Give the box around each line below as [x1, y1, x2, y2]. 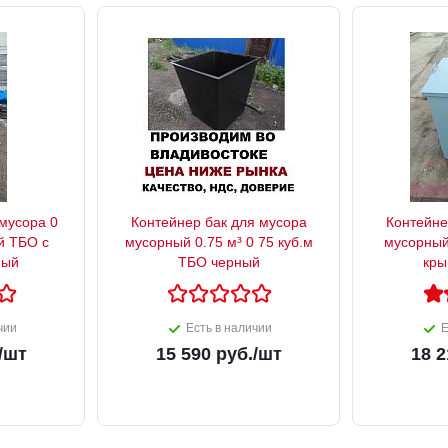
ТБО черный [178, 254, 260, 271]
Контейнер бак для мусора [131, 214, 307, 231]
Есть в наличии [186, 321, 272, 336]
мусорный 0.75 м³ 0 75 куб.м [125, 234, 313, 251]
